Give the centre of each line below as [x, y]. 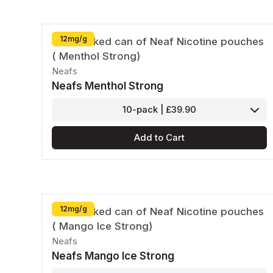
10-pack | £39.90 [159, 110]
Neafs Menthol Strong [108, 86]
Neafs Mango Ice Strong [113, 256]
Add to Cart [159, 138]
